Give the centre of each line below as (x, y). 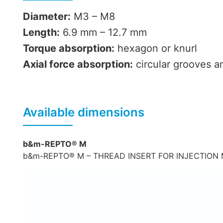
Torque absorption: (68, 49)
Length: (41, 33)
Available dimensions (83, 112)
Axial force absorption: (78, 64)
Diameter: (47, 17)
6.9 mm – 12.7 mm (103, 33)
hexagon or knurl (156, 49)
